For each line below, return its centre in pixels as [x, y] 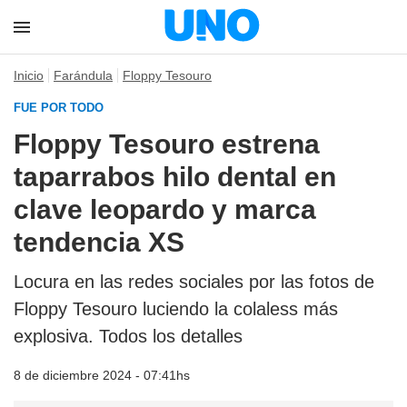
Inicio [29, 75]
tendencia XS [99, 242]
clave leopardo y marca [165, 209]
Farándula [83, 75]
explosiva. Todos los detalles [128, 336]
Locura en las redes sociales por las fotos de [194, 282]
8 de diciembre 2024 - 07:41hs [102, 375]
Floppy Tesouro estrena [167, 144]
